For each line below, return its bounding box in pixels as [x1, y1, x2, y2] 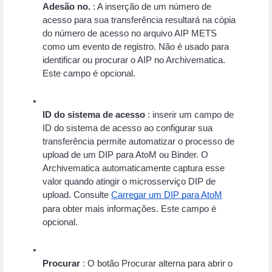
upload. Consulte [42, 189, 109, 200]
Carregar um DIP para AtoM [111, 189, 222, 200]
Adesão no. [42, 1, 90, 12]
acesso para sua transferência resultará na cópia [42, 15, 236, 25]
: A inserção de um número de [90, 1, 211, 12]
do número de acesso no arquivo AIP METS [42, 28, 217, 38]
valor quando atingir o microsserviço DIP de [42, 176, 216, 186]
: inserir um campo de [145, 109, 234, 120]
